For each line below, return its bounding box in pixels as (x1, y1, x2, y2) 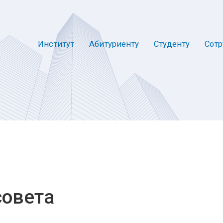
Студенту (154, 39, 190, 49)
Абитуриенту (89, 39, 139, 49)
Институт (38, 39, 74, 49)
